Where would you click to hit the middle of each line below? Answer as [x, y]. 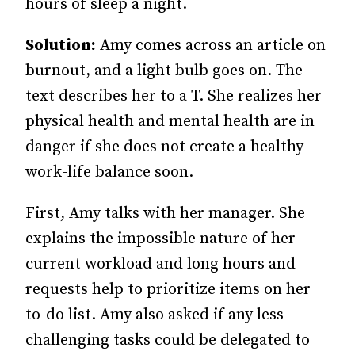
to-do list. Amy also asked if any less [155, 315]
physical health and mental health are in [170, 122]
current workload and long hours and [160, 264]
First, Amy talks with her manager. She [165, 214]
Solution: [61, 46]
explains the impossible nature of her [160, 239]
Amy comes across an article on [211, 46]
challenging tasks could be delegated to [168, 340]
